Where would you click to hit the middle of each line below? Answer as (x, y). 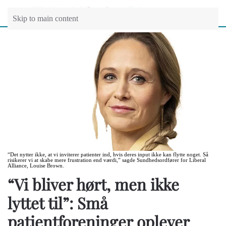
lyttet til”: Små (58, 203)
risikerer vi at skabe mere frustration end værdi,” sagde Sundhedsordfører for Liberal (107, 160)
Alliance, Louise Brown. (36, 166)
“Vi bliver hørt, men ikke (93, 184)
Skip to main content (45, 18)
